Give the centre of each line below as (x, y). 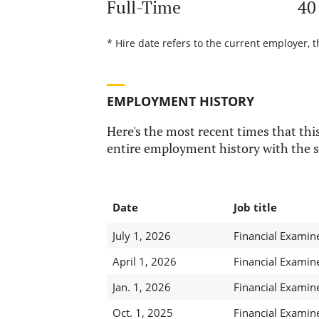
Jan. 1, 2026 (141, 287)
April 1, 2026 (144, 262)
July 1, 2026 (141, 236)
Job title (255, 208)
